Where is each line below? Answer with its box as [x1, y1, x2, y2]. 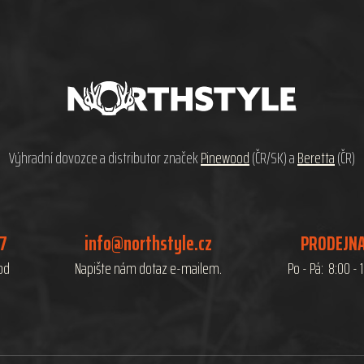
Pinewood [201, 145, 249, 171]
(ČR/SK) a [249, 145, 297, 171]
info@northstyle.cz [84, 227, 213, 260]
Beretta [297, 145, 335, 171]
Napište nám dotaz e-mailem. [75, 255, 223, 282]
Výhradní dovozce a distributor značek [9, 145, 201, 171]
